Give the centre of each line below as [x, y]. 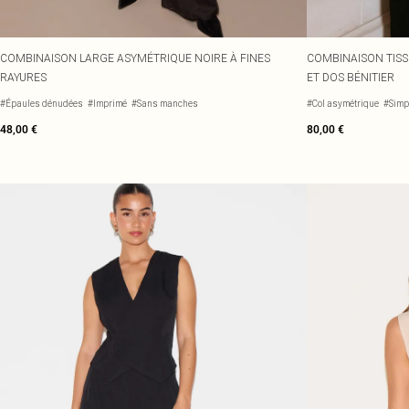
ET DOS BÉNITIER [351, 77]
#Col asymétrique [343, 104]
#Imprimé [107, 104]
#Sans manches [165, 104]
